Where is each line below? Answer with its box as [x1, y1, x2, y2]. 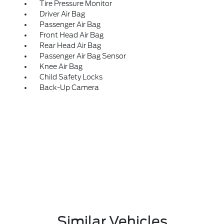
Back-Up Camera [39, 83, 99, 91]
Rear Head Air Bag [39, 41, 101, 49]
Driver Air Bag [39, 10, 85, 18]
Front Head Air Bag [39, 31, 103, 39]
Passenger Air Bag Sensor [39, 52, 126, 60]
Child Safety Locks [39, 73, 102, 81]
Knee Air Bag [39, 62, 82, 70]
